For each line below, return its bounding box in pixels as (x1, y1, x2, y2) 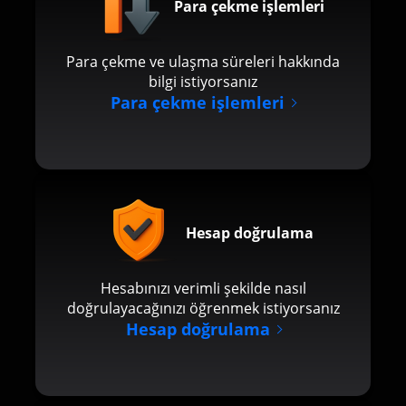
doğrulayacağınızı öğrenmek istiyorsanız (66, 298, 340, 318)
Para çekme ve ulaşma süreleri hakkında (66, 52, 340, 72)
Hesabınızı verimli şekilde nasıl (100, 278, 306, 298)
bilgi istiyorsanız (149, 72, 257, 92)
